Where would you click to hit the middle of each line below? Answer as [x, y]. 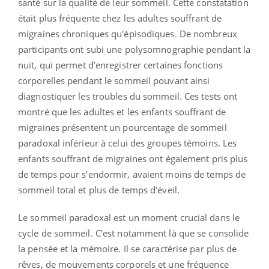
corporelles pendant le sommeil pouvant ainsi [114, 81]
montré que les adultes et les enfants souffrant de [122, 112]
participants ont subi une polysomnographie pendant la [134, 50]
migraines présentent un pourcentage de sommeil [122, 128]
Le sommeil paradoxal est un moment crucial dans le [129, 218]
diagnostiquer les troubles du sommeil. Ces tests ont [128, 96]
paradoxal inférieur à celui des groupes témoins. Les [128, 143]
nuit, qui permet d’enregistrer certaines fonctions [121, 65]
